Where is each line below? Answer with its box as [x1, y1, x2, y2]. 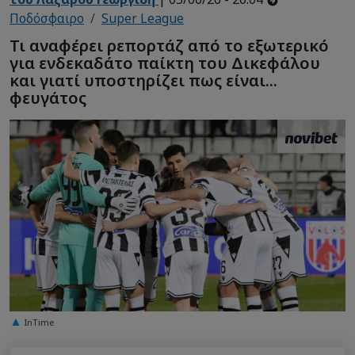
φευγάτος [10, 86, 86, 109]
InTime [25, 315, 55, 328]
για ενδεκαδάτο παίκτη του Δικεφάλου [10, 52, 320, 74]
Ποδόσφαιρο [10, 10, 84, 28]
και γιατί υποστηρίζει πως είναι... [10, 69, 277, 91]
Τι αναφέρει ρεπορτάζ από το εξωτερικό [10, 34, 329, 56]
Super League [101, 10, 184, 28]
